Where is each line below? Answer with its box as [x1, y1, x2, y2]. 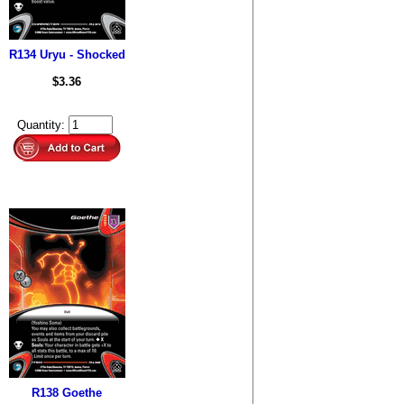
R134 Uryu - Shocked [8, 48, 125, 61]
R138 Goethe [32, 386, 102, 399]
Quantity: [17, 118, 65, 132]
